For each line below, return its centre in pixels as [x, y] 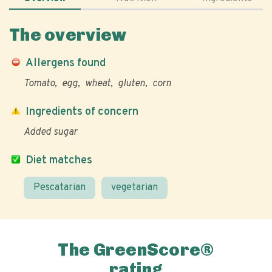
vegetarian [134, 188]
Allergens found [66, 63]
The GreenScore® [136, 250]
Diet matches [59, 161]
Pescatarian [59, 188]
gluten [131, 84]
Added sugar [50, 132]
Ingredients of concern [82, 112]
